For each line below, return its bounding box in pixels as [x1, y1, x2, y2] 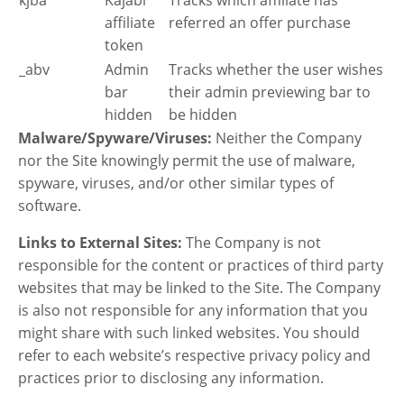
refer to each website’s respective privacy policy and [18, 344, 371, 365]
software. [18, 195, 81, 216]
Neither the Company [216, 127, 362, 148]
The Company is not [186, 232, 321, 252]
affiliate [105, 12, 155, 32]
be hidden [169, 104, 237, 124]
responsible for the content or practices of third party [18, 254, 383, 275]
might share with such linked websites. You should [18, 322, 360, 343]
